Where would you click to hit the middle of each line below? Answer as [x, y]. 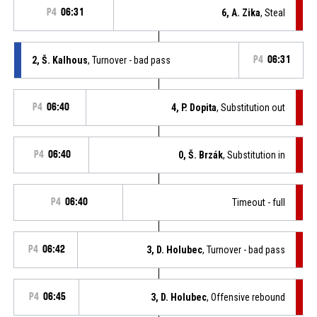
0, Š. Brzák [201, 155]
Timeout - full [259, 202]
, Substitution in [254, 155]
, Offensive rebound [246, 297]
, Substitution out [251, 107]
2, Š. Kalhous [59, 60]
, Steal [273, 12]
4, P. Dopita [194, 107]
